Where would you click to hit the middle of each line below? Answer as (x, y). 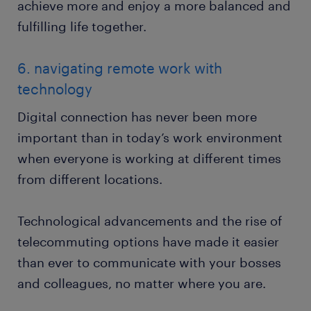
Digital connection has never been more (137, 117)
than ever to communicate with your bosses (149, 263)
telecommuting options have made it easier (148, 242)
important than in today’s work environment (150, 138)
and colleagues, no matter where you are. (142, 284)
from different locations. (90, 179)
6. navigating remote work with (120, 68)
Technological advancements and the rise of (150, 221)
